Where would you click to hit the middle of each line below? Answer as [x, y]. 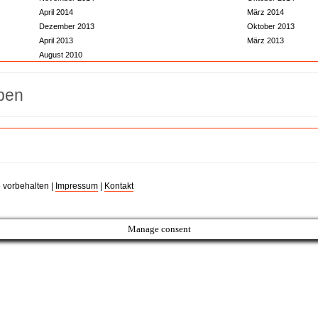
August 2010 [60, 55]
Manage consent [159, 229]
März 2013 [265, 40]
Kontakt [119, 186]
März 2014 [265, 12]
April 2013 [56, 40]
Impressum [76, 186]
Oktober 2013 [270, 26]
